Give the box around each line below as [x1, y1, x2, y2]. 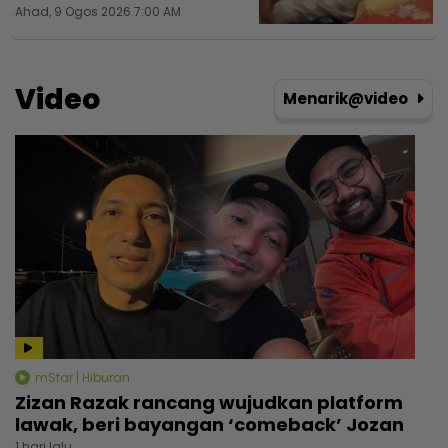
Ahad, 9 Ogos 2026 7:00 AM [15, 2, 181, 20]
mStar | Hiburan [32, 368, 130, 386]
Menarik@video [283, 87, 411, 109]
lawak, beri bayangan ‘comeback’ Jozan [15, 412, 404, 438]
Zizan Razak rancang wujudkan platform [15, 390, 403, 416]
